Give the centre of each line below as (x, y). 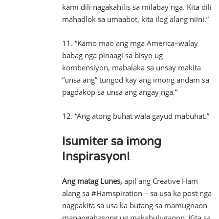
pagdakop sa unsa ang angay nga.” (120, 92)
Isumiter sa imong (112, 142)
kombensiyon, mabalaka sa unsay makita (131, 67)
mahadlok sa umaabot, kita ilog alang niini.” (135, 19)
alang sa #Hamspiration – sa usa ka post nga (137, 193)
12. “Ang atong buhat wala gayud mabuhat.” (136, 116)
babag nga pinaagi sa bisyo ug (112, 55)
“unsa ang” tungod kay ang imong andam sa (136, 80)
